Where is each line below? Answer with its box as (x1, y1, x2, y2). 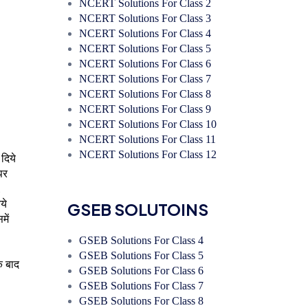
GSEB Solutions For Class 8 (78, 294, 203, 307)
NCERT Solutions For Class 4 (78, 27, 211, 39)
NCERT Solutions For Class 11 (78, 133, 216, 145)
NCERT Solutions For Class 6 (78, 57, 211, 69)
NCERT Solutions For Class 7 (78, 72, 211, 85)
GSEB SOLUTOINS (67, 199, 208, 219)
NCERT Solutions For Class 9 (78, 102, 211, 115)
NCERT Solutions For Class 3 (78, 12, 211, 24)
